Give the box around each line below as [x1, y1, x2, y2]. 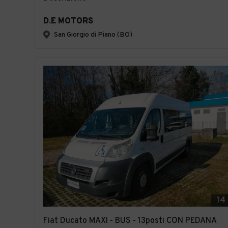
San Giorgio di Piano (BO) [54, 30, 132, 39]
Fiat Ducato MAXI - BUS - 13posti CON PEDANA [43, 216, 216, 226]
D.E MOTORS [43, 16, 93, 26]
